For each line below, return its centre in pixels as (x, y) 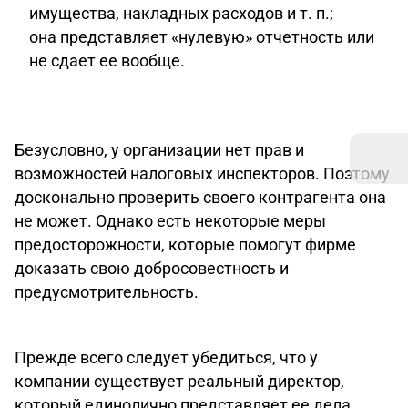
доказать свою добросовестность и (152, 268)
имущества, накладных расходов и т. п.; (181, 13)
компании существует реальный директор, (179, 381)
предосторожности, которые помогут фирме (185, 245)
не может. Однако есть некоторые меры (170, 221)
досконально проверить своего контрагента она (200, 197)
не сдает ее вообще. (107, 61)
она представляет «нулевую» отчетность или (202, 37)
